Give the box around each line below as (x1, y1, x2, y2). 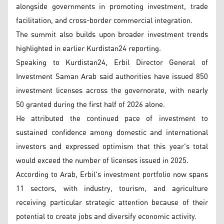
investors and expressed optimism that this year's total (16, 139, 208, 154)
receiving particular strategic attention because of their (16, 195, 208, 210)
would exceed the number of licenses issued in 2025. (16, 153, 188, 168)
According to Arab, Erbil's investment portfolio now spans (16, 167, 208, 182)
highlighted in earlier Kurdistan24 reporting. (16, 41, 161, 56)
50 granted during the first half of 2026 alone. (16, 97, 165, 112)
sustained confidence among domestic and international (16, 125, 208, 140)
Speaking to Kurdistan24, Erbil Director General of (16, 55, 208, 70)
